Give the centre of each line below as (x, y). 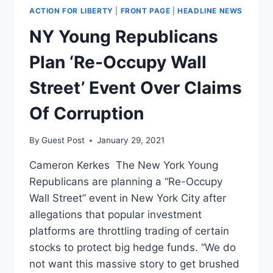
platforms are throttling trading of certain (129, 231)
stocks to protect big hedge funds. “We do (133, 248)
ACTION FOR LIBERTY (71, 11)
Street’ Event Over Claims (136, 87)
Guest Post (63, 140)
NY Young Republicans (124, 36)
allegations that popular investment (115, 215)
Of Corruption (87, 113)
